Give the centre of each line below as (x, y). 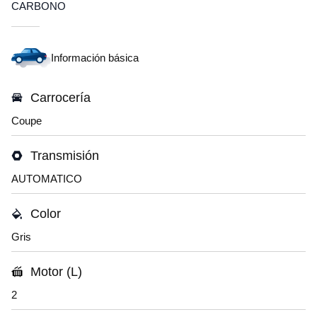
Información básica (95, 58)
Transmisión (65, 156)
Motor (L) (56, 272)
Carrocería (60, 98)
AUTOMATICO (47, 179)
